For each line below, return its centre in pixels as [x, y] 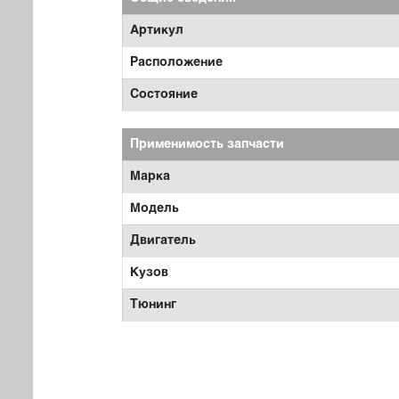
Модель [155, 209]
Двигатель [163, 241]
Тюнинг [153, 305]
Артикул [157, 31]
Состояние [164, 95]
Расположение [176, 63]
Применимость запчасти [207, 145]
